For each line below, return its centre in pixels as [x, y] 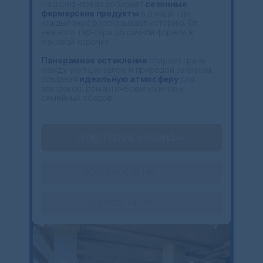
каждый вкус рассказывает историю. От [120, 23]
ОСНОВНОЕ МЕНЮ [120, 172]
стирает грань [176, 60]
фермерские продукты [90, 13]
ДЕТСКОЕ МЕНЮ [120, 203]
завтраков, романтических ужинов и [113, 88]
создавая [60, 79]
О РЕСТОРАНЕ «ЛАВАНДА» [131, 137]
